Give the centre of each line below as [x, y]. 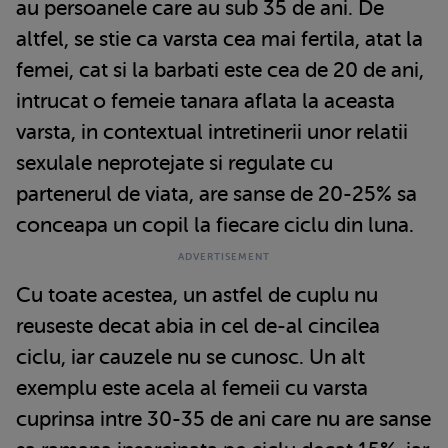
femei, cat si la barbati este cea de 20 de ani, [220, 69]
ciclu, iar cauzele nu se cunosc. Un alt [190, 356]
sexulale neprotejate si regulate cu [174, 162]
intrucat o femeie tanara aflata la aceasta [205, 100]
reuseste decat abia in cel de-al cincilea [198, 325]
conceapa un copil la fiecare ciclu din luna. [215, 224]
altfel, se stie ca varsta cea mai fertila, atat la [219, 38]
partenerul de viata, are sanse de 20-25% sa [216, 193]
